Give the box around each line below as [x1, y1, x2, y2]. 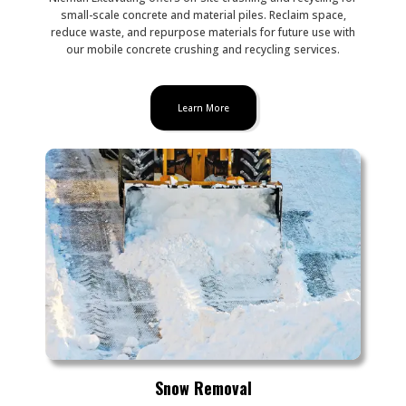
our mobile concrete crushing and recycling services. [66, 42, 340, 58]
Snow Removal [154, 376, 252, 401]
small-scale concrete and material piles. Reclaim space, [60, 7, 346, 24]
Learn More [177, 101, 229, 115]
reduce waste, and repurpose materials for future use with [51, 24, 355, 41]
